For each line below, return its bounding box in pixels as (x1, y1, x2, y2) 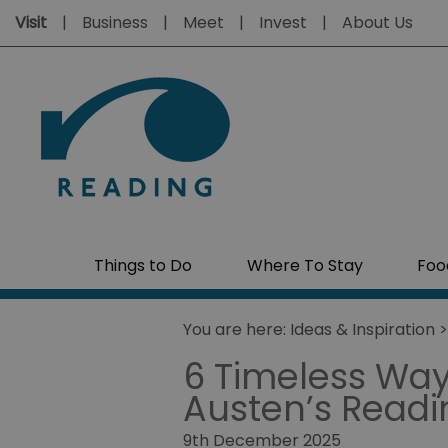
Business (82, 11, 148, 34)
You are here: (183, 318, 290, 341)
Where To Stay (246, 254, 363, 277)
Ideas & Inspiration (290, 318, 435, 341)
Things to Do (94, 254, 193, 277)
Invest (259, 11, 307, 34)
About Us (342, 11, 413, 34)
